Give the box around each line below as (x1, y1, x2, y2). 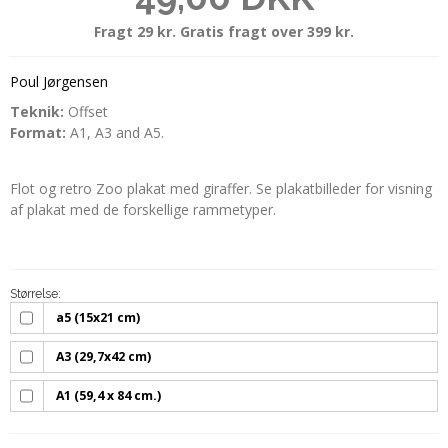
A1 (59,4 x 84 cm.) (56, 387, 162, 405)
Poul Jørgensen (10, 71, 108, 91)
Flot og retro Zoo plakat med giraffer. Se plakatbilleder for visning (10, 179, 432, 199)
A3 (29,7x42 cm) (56, 348, 152, 366)
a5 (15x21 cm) (56, 309, 141, 327)
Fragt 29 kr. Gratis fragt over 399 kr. (94, 21, 354, 41)
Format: (10, 123, 70, 143)
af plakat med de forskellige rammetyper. (10, 200, 276, 220)
